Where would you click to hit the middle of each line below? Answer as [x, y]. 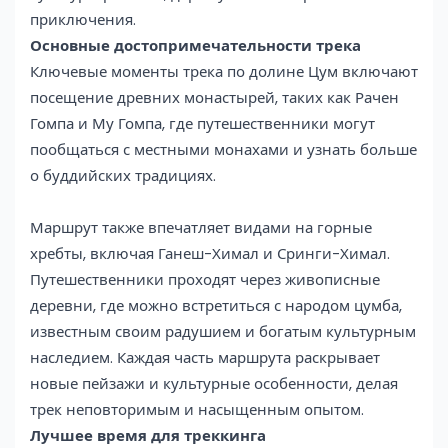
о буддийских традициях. [123, 175]
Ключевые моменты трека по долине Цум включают [224, 71]
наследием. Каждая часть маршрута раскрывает [205, 357]
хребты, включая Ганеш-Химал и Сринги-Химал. [210, 253]
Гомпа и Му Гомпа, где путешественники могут [202, 123]
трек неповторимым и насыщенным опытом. [197, 409]
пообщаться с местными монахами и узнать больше [223, 149]
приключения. [83, 19]
